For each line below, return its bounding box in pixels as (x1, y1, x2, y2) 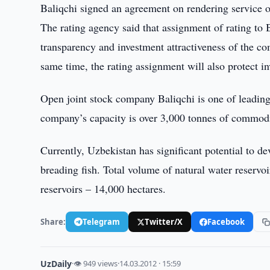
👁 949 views (74, 258, 118, 269)
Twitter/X (145, 216, 183, 227)
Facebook (207, 216, 245, 227)
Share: (40, 216, 66, 227)
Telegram (83, 216, 121, 227)
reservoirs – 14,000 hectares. (40, 181, 166, 196)
